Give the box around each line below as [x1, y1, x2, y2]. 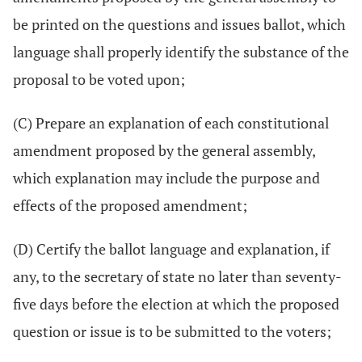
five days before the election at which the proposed [13, 294, 339, 314]
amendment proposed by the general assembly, [13, 141, 315, 160]
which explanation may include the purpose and [13, 168, 320, 187]
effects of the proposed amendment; [13, 196, 247, 215]
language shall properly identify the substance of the [13, 42, 349, 61]
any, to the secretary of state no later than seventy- [13, 267, 342, 286]
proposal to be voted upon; [13, 69, 185, 89]
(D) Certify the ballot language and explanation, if [13, 239, 330, 259]
